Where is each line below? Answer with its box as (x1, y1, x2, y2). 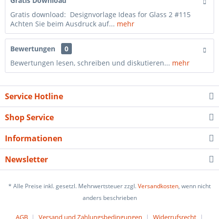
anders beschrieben (82, 194, 137, 202)
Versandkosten (138, 182, 178, 191)
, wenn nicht (178, 182, 211, 191)
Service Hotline (5, 91, 63, 102)
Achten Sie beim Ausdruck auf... (10, 19, 117, 28)
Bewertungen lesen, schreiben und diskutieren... (10, 58, 170, 67)
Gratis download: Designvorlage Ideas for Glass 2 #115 (10, 10, 191, 19)
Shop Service (5, 112, 54, 123)
